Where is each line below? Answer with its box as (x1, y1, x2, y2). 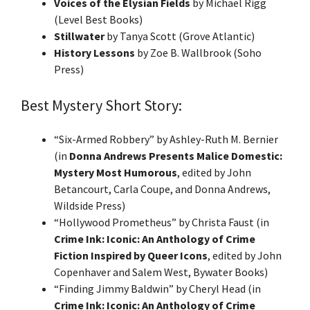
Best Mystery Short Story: (21, 95, 182, 115)
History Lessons (54, 45, 135, 60)
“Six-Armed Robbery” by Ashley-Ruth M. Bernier (54, 131, 278, 146)
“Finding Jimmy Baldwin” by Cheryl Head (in (54, 281, 261, 295)
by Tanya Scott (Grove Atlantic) (104, 28, 255, 43)
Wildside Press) (54, 198, 125, 212)
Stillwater (54, 28, 104, 43)
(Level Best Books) (54, 12, 143, 26)
